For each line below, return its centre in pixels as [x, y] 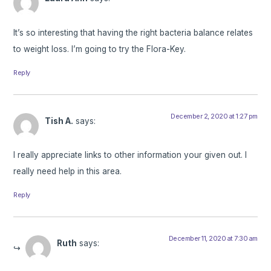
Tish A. [59, 121]
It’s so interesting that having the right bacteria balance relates [133, 32]
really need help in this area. [68, 171]
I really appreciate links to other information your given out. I [130, 155]
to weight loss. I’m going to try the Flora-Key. [100, 49]
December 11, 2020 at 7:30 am [213, 238]
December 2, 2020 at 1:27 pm [214, 116]
